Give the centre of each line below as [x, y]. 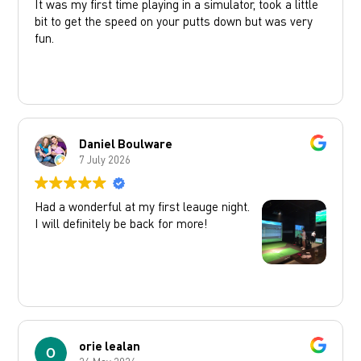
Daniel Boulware [126, 143]
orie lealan [110, 345]
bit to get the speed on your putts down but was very [174, 21]
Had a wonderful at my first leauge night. [143, 207]
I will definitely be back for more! [122, 224]
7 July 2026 [105, 159]
